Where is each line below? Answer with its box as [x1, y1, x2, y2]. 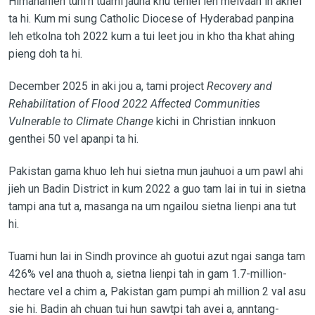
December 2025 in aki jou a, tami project [8, 79, 207, 93]
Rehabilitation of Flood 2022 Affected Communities [8, 96, 260, 110]
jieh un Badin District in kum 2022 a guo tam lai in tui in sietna [8, 181, 306, 195]
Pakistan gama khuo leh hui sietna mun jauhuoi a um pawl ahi [8, 164, 303, 178]
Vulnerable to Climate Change [8, 114, 156, 128]
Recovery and [206, 79, 272, 93]
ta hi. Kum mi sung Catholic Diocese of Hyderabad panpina [8, 11, 294, 25]
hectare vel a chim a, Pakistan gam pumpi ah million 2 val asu [8, 284, 306, 298]
